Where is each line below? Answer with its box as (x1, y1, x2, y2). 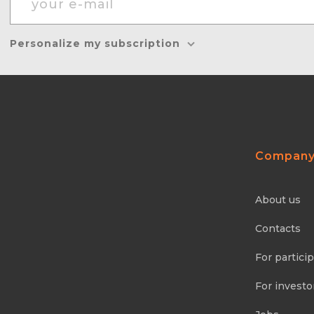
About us (254, 193, 301, 206)
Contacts (254, 222, 301, 235)
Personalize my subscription (10, 37, 180, 50)
